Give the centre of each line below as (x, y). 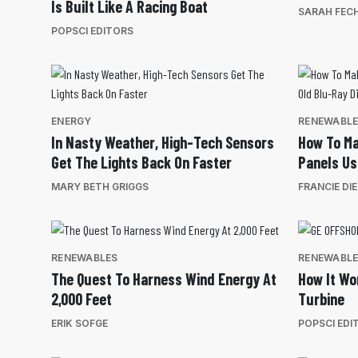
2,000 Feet (82, 299)
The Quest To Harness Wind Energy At (164, 279)
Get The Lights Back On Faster (141, 163)
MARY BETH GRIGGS (100, 187)
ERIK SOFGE (80, 324)
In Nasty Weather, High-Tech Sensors (163, 143)
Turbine (321, 299)
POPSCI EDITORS (92, 31)
